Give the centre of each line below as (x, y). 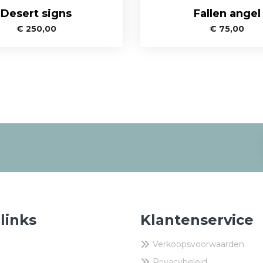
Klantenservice (197, 220)
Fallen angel (227, 13)
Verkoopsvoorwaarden (198, 244)
